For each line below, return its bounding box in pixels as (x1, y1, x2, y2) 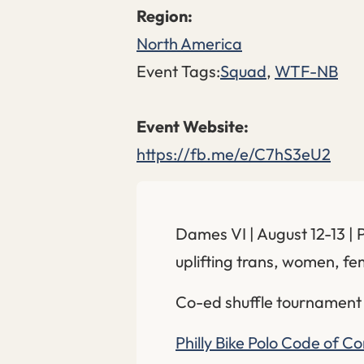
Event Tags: (136, 60, 220, 81)
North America (136, 32, 242, 54)
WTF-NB (275, 60, 338, 81)
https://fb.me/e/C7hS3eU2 (136, 143, 331, 164)
